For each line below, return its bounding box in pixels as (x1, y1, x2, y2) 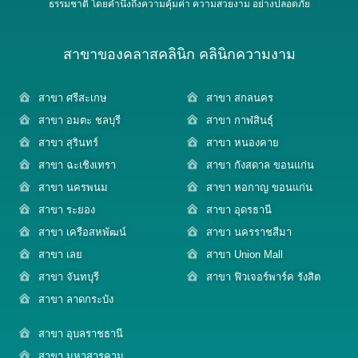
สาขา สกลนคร (206, 91, 273, 104)
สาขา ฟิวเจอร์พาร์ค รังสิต (206, 270, 320, 283)
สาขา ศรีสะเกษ (38, 91, 107, 104)
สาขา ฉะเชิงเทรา (38, 158, 116, 171)
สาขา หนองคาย (206, 136, 279, 149)
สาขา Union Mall (206, 248, 283, 261)
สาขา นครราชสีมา (206, 225, 292, 238)
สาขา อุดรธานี (206, 203, 272, 216)
